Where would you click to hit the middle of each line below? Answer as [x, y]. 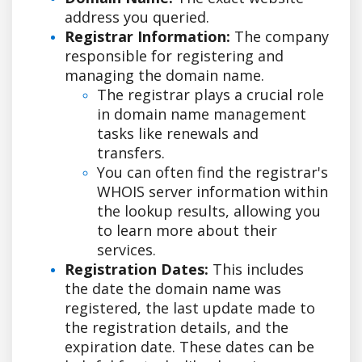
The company [280, 36]
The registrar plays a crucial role [210, 94]
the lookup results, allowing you [209, 210]
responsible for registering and [174, 55]
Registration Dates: [137, 269]
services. [126, 249]
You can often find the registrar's [213, 172]
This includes [256, 269]
